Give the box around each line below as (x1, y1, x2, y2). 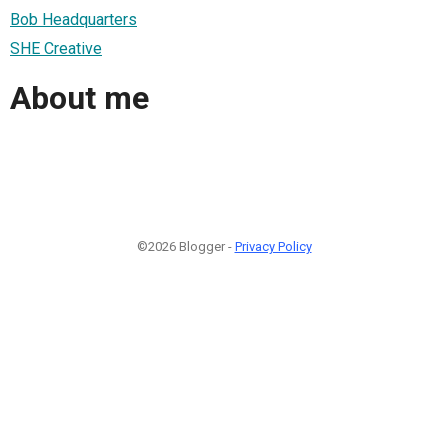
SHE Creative (10, 38, 102, 58)
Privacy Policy (234, 238, 312, 254)
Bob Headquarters (10, 9, 137, 29)
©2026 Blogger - (136, 238, 235, 254)
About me (10, 79, 149, 118)
